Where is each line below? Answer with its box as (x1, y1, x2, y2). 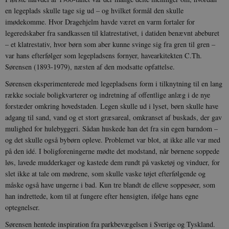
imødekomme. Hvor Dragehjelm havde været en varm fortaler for (5, 17, 195, 27)
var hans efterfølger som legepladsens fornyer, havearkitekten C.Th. (5, 51, 202, 61)
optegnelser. (5, 202, 40, 213)
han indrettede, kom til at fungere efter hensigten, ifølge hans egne (5, 191, 198, 201)
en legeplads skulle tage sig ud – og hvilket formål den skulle (5, 6, 184, 16)
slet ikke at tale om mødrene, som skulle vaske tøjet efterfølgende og (5, 169, 205, 179)
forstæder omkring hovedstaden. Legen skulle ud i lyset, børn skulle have (5, 101, 218, 111)
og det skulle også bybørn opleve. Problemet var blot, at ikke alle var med (5, 135, 220, 145)
